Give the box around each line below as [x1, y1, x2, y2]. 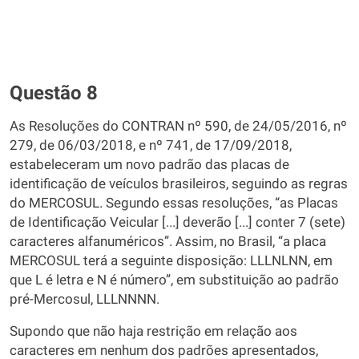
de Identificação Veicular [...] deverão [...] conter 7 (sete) [10, 215, 345, 230]
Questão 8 [10, 82, 98, 104]
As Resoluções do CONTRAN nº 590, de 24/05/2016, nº [10, 119, 347, 134]
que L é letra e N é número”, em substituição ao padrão [10, 272, 339, 288]
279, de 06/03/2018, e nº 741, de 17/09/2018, [10, 138, 292, 153]
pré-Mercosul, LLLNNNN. [10, 292, 159, 307]
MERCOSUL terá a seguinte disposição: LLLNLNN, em [10, 253, 333, 268]
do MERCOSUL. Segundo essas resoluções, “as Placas [10, 196, 338, 211]
